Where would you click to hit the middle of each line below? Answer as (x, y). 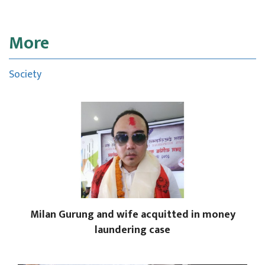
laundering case (132, 230)
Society (25, 74)
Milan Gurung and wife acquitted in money (132, 215)
